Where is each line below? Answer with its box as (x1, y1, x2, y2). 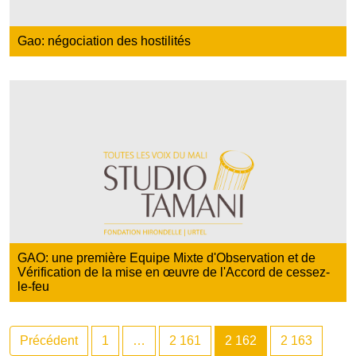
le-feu (17, 280, 49, 294)
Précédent (20, 334, 78, 348)
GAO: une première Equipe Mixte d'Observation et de (17, 251, 315, 265)
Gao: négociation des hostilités (17, 33, 191, 48)
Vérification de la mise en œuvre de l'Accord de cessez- (17, 265, 330, 280)
